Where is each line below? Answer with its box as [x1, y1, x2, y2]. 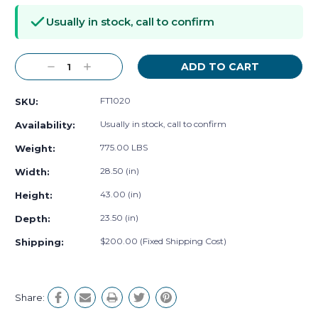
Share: [15, 292, 45, 304]
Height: [15, 190, 53, 202]
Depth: [15, 213, 50, 225]
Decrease [45, 60, 93, 74]
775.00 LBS [100, 142, 148, 153]
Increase [81, 60, 124, 74]
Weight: [15, 143, 55, 155]
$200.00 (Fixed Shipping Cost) [100, 236, 226, 247]
